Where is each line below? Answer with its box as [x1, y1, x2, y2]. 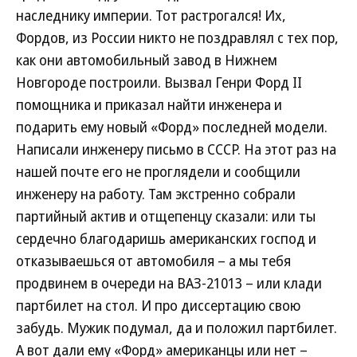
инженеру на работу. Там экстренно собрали [16, 184, 296, 203]
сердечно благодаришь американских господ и [16, 229, 316, 248]
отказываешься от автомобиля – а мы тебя [16, 251, 291, 270]
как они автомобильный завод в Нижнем [16, 50, 277, 69]
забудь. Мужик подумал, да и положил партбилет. [16, 318, 337, 337]
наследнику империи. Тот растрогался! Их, [16, 6, 286, 25]
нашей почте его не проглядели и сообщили [16, 162, 300, 181]
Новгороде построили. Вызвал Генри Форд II [16, 73, 302, 92]
